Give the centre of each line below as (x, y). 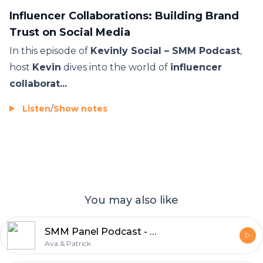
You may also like (131, 200)
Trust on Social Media (70, 32)
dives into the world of (116, 67)
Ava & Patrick (68, 243)
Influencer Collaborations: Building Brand (124, 16)
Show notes (80, 108)
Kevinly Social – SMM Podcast (165, 50)
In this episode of (50, 50)
